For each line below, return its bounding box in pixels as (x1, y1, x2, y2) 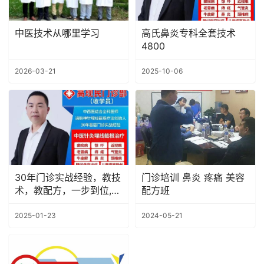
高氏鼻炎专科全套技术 (141, 27, 236, 39)
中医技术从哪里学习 (15, 27, 100, 39)
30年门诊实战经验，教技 (15, 171, 121, 183)
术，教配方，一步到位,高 (15, 184, 121, 196)
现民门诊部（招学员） (15, 197, 109, 209)
